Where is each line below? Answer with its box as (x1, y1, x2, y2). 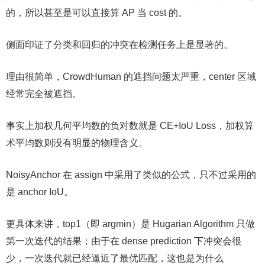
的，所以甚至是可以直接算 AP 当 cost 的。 (6, 8, 188, 18)
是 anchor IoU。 (6, 187, 73, 197)
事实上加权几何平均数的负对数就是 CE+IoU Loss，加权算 (6, 121, 254, 131)
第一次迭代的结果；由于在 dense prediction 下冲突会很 (6, 236, 241, 246)
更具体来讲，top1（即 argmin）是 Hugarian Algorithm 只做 (6, 219, 255, 229)
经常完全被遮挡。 (6, 89, 82, 99)
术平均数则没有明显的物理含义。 (6, 138, 148, 148)
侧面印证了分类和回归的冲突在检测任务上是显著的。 (6, 40, 233, 50)
